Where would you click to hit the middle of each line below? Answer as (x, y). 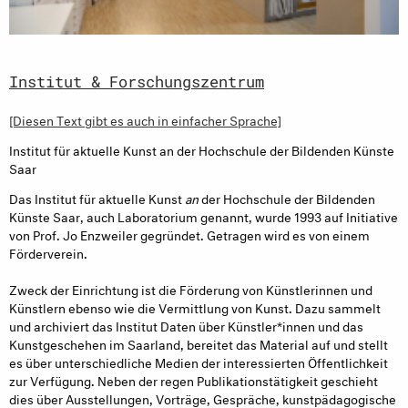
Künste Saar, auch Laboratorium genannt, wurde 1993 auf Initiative (204, 216)
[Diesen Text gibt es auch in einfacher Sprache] (145, 119)
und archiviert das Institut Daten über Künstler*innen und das (186, 325)
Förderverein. (48, 252)
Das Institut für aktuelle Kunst (97, 198)
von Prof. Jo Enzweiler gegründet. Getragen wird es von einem (189, 234)
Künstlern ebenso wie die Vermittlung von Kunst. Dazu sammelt (195, 307)
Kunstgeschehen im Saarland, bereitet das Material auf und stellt (199, 343)
